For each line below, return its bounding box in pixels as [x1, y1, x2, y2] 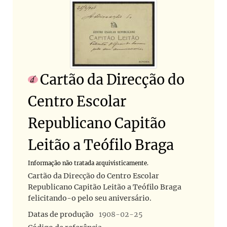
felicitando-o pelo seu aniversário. [28, 193, 152, 203]
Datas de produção [28, 209, 94, 219]
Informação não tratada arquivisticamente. [28, 159, 148, 167]
